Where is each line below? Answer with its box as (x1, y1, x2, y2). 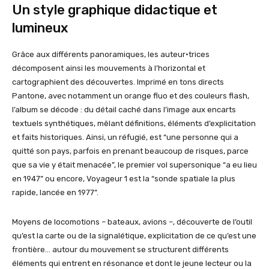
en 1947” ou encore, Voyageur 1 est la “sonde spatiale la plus (12, 174, 235, 184)
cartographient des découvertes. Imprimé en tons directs (12, 77, 224, 87)
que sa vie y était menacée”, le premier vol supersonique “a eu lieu (12, 160, 257, 170)
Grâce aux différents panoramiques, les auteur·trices (12, 50, 210, 59)
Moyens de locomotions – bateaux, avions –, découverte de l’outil (12, 217, 252, 227)
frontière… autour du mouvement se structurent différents (12, 245, 229, 255)
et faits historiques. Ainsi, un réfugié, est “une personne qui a (12, 133, 238, 142)
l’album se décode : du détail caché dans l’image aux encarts (12, 105, 236, 115)
